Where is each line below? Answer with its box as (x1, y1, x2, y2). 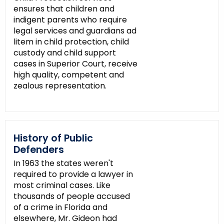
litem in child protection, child (13, 36, 129, 48)
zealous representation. (13, 80, 106, 92)
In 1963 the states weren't (13, 157, 113, 169)
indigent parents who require (13, 14, 127, 26)
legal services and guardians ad (13, 25, 136, 37)
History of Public (13, 131, 93, 145)
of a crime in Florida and (13, 201, 107, 213)
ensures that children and (13, 3, 114, 15)
